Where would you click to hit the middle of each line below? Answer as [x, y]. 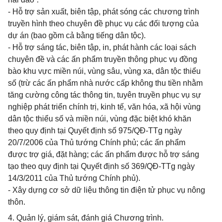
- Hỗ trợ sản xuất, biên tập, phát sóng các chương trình [104, 12]
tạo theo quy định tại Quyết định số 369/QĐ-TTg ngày [101, 166]
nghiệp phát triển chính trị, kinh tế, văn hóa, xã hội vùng [104, 107]
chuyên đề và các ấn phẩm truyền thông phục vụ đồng [103, 59]
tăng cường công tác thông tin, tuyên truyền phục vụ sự [105, 95]
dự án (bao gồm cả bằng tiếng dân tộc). [77, 35]
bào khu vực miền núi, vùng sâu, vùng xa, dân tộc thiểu [104, 71]
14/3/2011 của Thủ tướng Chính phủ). [74, 178]
